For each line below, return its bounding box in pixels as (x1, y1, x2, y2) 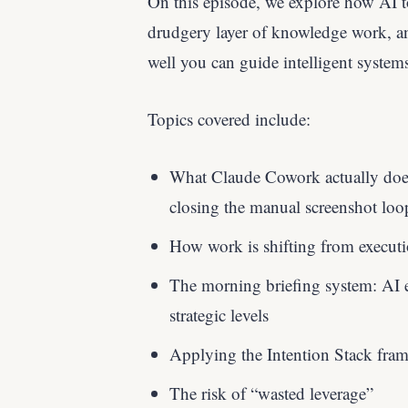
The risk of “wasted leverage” (169, 381, 373, 404)
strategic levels (169, 302, 269, 326)
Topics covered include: (148, 107, 311, 130)
